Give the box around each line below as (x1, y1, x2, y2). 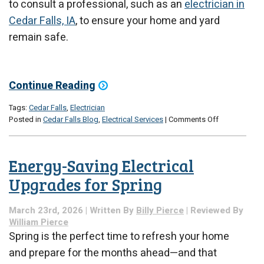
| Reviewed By (184, 204, 243, 217)
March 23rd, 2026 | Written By (9, 204, 136, 217)
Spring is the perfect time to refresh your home (9, 229, 229, 245)
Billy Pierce (136, 204, 184, 217)
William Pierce (9, 216, 68, 229)
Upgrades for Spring (9, 173, 162, 196)
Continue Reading (9, 78, 95, 94)
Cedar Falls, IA (9, 12, 75, 29)
